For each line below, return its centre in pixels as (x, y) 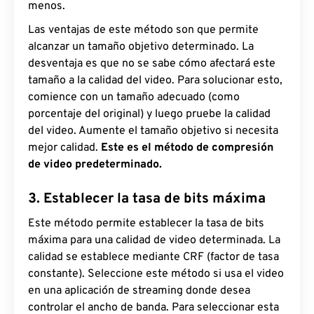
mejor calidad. (64, 148)
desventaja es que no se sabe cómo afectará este (152, 64)
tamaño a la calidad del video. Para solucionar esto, (155, 81)
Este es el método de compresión (187, 148)
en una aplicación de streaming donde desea (139, 291)
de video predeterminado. (95, 165)
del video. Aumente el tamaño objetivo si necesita (153, 131)
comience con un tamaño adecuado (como (134, 98)
